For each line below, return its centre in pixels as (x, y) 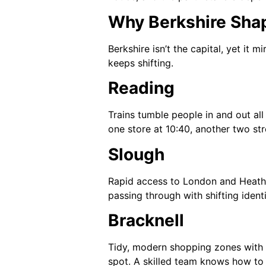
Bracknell (146, 220)
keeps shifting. (141, 63)
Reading (141, 88)
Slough (136, 154)
